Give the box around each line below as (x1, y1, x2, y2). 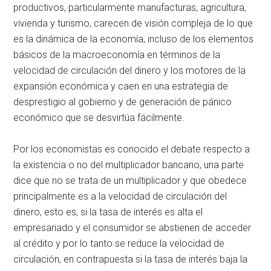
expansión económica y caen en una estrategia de (13, 80, 229, 92)
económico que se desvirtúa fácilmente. (13, 111, 185, 123)
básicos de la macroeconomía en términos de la (13, 48, 221, 60)
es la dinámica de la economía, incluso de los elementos (13, 33, 254, 45)
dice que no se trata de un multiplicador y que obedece (13, 174, 247, 186)
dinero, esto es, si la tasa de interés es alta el (13, 206, 203, 218)
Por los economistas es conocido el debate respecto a (13, 143, 250, 155)
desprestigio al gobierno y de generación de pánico (13, 96, 232, 108)
